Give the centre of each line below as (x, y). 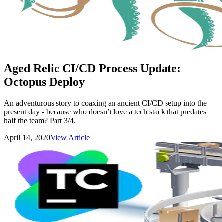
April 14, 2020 (27, 137)
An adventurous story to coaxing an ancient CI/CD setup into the (105, 103)
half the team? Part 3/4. (40, 120)
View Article (70, 137)
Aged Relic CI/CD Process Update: (92, 68)
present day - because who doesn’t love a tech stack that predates (105, 111)
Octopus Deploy (44, 82)
